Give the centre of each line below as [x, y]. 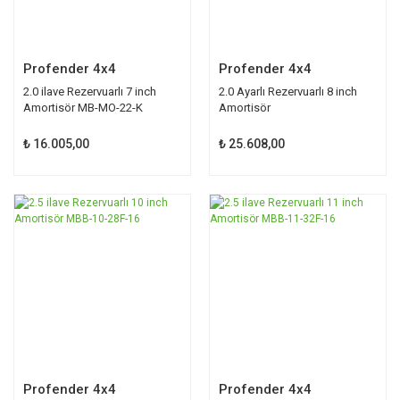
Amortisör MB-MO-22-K [83, 107]
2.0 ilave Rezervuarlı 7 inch [90, 91]
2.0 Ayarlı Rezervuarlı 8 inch [288, 91]
